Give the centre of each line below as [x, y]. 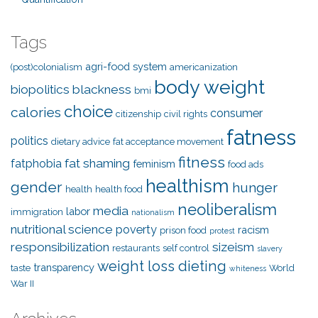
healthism [187, 186]
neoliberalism [227, 209]
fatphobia [36, 163]
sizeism [233, 247]
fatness [261, 137]
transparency [64, 267]
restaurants [136, 248]
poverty [136, 229]
